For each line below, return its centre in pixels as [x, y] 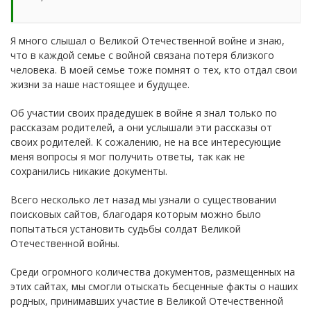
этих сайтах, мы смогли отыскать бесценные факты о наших [154, 286]
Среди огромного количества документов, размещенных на [153, 271]
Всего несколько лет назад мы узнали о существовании [143, 199]
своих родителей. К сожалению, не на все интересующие [146, 142]
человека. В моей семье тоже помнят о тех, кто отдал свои [154, 69]
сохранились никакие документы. [89, 171]
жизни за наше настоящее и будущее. [100, 84]
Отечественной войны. [65, 243]
